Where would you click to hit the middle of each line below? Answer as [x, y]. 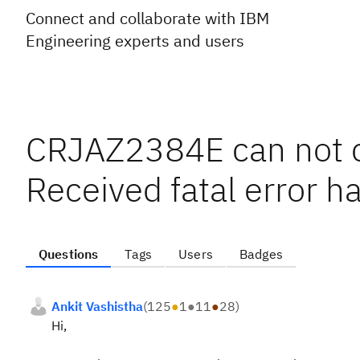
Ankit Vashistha [97, 306]
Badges [261, 254]
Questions [69, 254]
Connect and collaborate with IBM [147, 18]
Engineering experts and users [135, 41]
